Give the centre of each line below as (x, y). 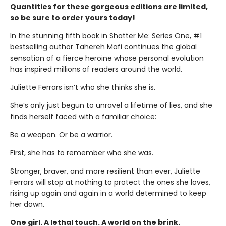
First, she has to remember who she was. (82, 153)
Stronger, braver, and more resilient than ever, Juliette (105, 171)
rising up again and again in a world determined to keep (108, 193)
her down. (27, 204)
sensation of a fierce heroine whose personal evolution (107, 58)
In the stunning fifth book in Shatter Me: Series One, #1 (106, 36)
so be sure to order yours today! (73, 18)
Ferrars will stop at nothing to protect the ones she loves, (110, 182)
